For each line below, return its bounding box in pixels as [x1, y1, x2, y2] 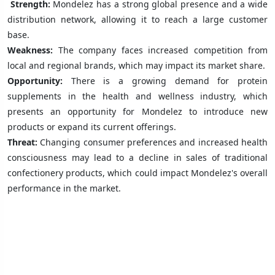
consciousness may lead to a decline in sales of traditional [7, 151, 268, 163]
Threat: [7, 136, 37, 148]
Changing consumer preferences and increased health [37, 136, 268, 148]
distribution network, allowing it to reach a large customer [7, 13, 268, 25]
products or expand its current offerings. [7, 120, 176, 133]
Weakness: [7, 44, 58, 56]
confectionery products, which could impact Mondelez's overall [7, 166, 268, 179]
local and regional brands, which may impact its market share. [7, 59, 265, 71]
